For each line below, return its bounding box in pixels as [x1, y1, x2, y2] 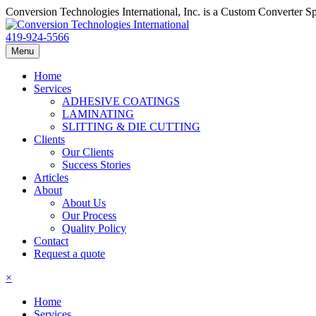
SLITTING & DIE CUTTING [62, 121, 200, 133]
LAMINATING [62, 108, 134, 120]
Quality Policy [62, 222, 126, 234]
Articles [34, 171, 68, 183]
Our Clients [62, 146, 114, 158]
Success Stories [62, 159, 130, 171]
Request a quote [34, 248, 105, 260]
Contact [34, 235, 68, 247]
